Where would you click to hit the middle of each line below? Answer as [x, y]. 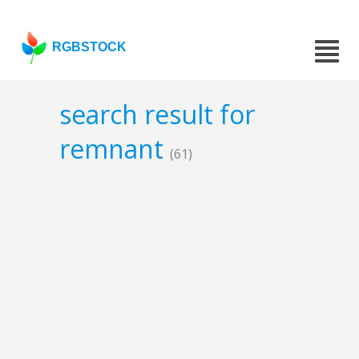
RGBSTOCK [90, 47]
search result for [157, 115]
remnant [115, 149]
